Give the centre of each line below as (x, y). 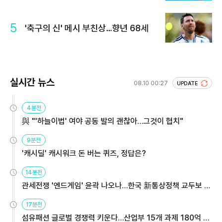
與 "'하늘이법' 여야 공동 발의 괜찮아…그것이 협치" (103, 121)
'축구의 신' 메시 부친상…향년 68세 (87, 28)
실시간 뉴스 (32, 82)
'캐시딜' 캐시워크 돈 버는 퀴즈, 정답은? (84, 153)
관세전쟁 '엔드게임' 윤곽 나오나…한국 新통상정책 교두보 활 (116, 186)
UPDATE (188, 83)
